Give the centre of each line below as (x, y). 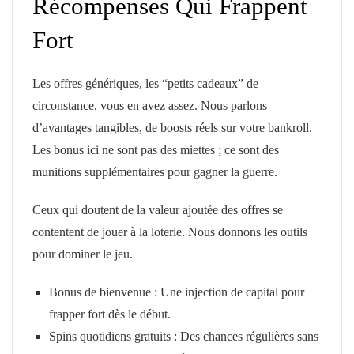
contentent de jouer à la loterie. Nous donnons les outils (170, 232)
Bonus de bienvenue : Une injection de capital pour (176, 292)
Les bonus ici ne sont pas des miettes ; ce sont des (156, 149)
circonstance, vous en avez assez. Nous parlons (150, 105)
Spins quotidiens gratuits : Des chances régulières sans (183, 336)
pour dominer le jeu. (83, 254)
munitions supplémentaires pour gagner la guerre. (155, 171)
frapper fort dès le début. (109, 314)
